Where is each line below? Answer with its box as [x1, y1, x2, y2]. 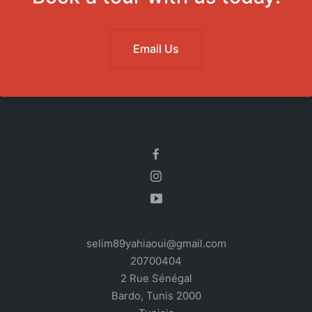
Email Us [133, 42, 179, 56]
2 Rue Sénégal [120, 272, 192, 286]
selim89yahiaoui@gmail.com [86, 237, 226, 251]
